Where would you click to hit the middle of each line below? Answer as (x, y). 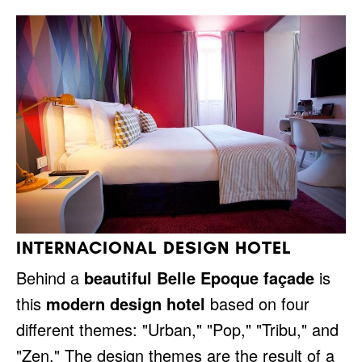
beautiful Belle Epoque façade (199, 277)
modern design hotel (126, 303)
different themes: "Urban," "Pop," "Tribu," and (177, 329)
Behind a (50, 277)
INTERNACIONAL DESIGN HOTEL (154, 247)
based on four (257, 303)
